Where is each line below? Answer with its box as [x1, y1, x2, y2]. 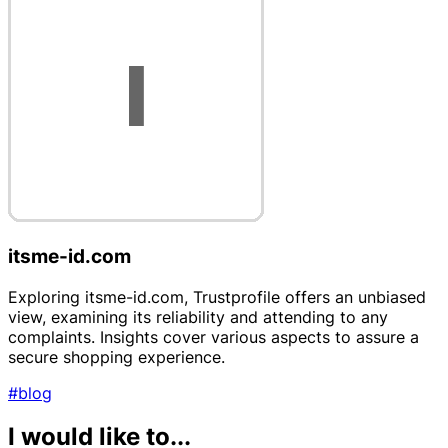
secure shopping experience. [8, 346, 225, 367]
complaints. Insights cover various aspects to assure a [8, 326, 419, 347]
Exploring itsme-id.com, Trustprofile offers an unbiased [8, 286, 426, 307]
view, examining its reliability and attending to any [8, 306, 388, 327]
